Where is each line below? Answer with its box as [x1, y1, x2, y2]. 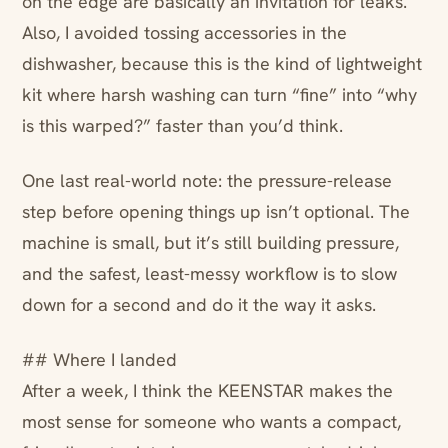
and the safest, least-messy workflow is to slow [22, 262, 397, 286]
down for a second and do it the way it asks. [22, 293, 376, 317]
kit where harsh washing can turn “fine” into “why [22, 83, 417, 107]
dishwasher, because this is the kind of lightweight [22, 52, 422, 76]
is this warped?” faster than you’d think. [22, 114, 343, 138]
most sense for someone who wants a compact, [22, 410, 401, 434]
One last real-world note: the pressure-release [22, 169, 392, 193]
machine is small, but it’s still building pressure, [22, 231, 399, 255]
